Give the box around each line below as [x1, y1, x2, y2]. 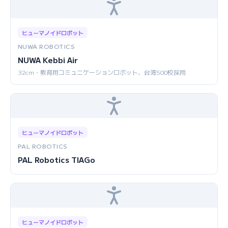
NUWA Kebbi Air [18, 54, 78, 65]
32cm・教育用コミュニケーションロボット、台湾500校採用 [18, 68, 186, 76]
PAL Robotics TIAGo [18, 154, 95, 165]
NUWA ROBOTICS [18, 42, 75, 50]
